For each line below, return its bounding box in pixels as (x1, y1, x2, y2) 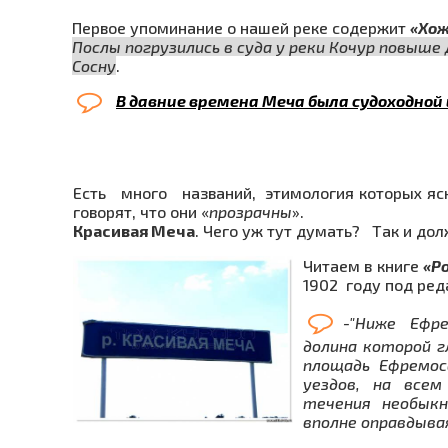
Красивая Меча (73, 220, 195, 240)
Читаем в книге (303, 255, 424, 275)
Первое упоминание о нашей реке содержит (72, 18, 410, 38)
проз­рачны (209, 201, 292, 221)
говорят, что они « (73, 201, 209, 221)
